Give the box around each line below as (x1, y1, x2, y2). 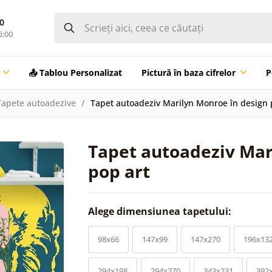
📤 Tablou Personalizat (28, 66, 122, 78)
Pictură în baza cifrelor (141, 66, 236, 78)
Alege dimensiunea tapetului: (88, 204, 234, 218)
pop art (88, 159, 150, 183)
